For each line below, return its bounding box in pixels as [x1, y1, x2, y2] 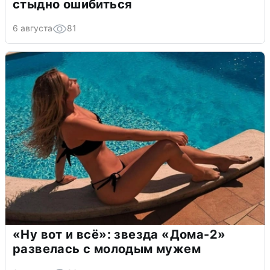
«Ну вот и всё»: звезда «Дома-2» [13, 227, 226, 242]
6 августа [13, 22, 52, 33]
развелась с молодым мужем [13, 241, 201, 256]
